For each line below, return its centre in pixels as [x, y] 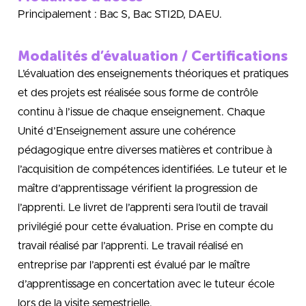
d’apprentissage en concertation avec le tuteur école [146, 284]
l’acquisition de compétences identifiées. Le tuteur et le [152, 170]
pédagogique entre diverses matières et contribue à [145, 151]
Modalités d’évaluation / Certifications [153, 56]
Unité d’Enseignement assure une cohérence [127, 131]
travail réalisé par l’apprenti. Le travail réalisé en [130, 246]
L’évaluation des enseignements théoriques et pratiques [153, 74]
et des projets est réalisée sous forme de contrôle [138, 93]
